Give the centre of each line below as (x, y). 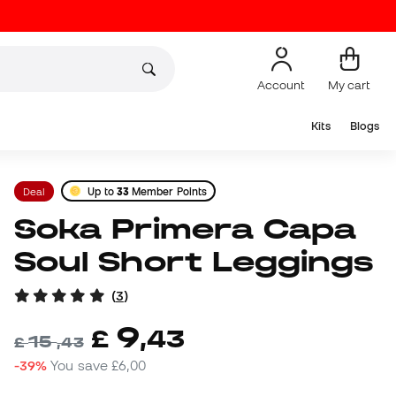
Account (281, 84)
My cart (349, 84)
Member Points (168, 191)
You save (81, 366)
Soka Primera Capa (26, 229)
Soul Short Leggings (194, 262)
